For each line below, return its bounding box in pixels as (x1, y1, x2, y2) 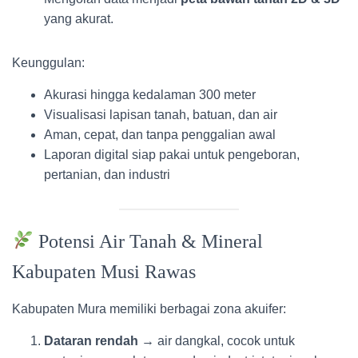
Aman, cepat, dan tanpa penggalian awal (44, 128, 276, 141)
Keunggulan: (12, 56, 85, 70)
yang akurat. (44, 12, 113, 26)
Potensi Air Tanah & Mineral (34, 231, 264, 252)
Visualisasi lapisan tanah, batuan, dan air (44, 108, 277, 121)
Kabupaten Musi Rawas (12, 261, 196, 282)
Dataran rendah (44, 334, 138, 348)
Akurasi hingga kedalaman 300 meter (44, 88, 256, 101)
